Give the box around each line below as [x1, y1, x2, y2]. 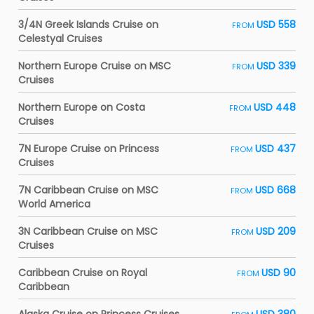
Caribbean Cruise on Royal [18, 266, 147, 280]
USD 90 [261, 266, 296, 280]
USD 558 [257, 18, 296, 32]
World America [18, 197, 90, 211]
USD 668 [255, 183, 296, 197]
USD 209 [256, 224, 296, 238]
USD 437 [255, 142, 296, 156]
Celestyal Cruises [18, 32, 102, 46]
